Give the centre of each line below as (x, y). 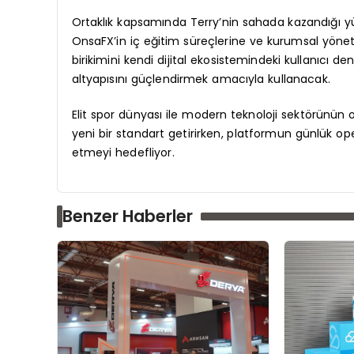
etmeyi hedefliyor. (123, 152)
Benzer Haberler (128, 216)
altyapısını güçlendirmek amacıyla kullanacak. (201, 79)
